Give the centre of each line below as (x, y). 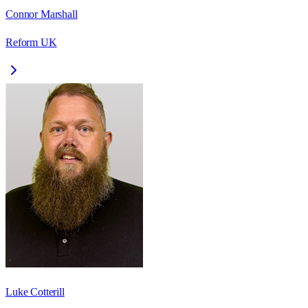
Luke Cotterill (35, 292)
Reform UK (31, 43)
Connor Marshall (42, 14)
